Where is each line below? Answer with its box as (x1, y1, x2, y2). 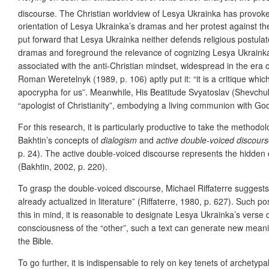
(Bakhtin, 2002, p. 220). (18, 160, 107, 173)
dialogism (101, 134, 137, 147)
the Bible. (18, 235, 53, 247)
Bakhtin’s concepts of (18, 134, 101, 147)
